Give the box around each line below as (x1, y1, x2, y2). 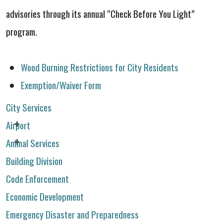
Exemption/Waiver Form (21, 77, 101, 92)
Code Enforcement (6, 171, 69, 186)
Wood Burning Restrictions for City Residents (21, 59, 178, 74)
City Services (6, 100, 52, 114)
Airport (6, 118, 30, 132)
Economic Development (6, 189, 84, 204)
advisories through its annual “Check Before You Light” (6, 6, 195, 20)
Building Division (6, 154, 62, 168)
